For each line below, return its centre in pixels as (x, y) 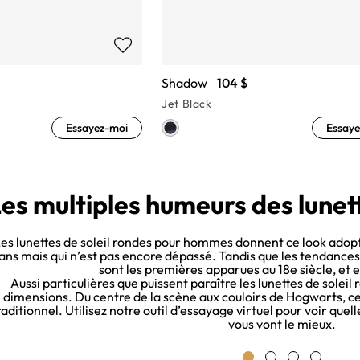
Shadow (185, 82)
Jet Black (187, 103)
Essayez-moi (97, 127)
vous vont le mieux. (282, 323)
